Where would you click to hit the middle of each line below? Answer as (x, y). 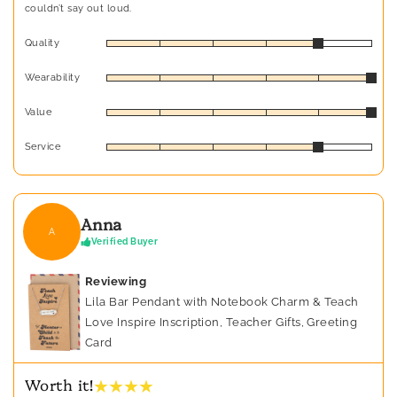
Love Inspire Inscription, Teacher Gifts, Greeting (222, 323)
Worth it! (59, 385)
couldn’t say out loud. (78, 9)
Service (43, 147)
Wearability (52, 78)
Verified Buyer (125, 241)
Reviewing (116, 282)
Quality (43, 43)
